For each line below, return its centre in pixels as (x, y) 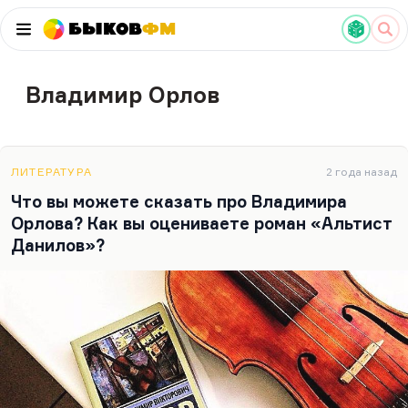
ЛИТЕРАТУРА (51, 172)
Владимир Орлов (122, 95)
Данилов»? (58, 245)
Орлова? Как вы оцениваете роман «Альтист (201, 223)
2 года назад (362, 172)
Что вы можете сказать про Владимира (179, 201)
